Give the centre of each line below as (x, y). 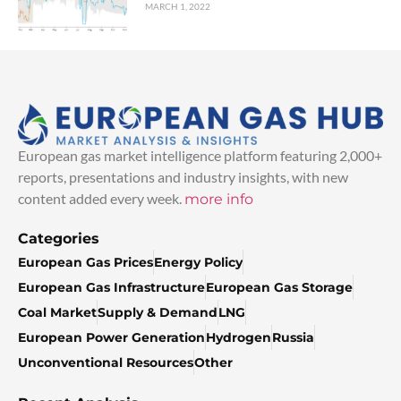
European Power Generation (111, 338)
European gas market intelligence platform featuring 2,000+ (200, 156)
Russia (293, 338)
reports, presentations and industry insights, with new (183, 177)
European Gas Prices (85, 263)
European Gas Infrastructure (111, 288)
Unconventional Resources (106, 363)
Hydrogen (239, 338)
